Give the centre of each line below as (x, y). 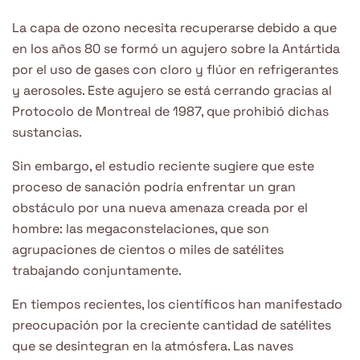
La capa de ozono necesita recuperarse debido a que (174, 27)
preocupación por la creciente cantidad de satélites (172, 325)
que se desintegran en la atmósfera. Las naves (153, 346)
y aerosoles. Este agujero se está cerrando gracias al (172, 90)
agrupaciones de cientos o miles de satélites (148, 249)
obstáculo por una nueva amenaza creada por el (160, 207)
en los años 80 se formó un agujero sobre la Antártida (176, 48)
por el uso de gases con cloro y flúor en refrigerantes (175, 69)
